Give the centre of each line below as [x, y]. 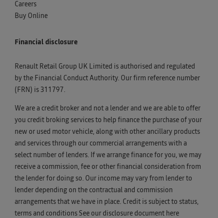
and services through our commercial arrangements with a [101, 143]
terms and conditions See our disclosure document [90, 213]
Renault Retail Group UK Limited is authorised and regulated [105, 66]
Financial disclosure [46, 42]
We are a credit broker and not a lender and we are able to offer [108, 108]
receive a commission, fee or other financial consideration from [108, 167]
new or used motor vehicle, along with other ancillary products [107, 132]
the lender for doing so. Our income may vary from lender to [103, 178]
